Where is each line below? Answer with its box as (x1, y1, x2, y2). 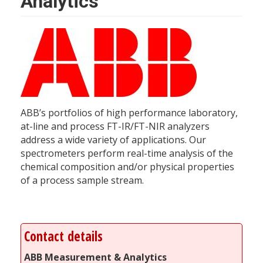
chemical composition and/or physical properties (21, 160, 234, 173)
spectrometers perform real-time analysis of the (21, 146, 233, 160)
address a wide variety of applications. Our (21, 133, 206, 146)
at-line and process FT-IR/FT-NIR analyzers (21, 119, 210, 133)
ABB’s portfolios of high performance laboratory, (21, 106, 238, 119)
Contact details (24, 227, 103, 245)
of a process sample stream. (21, 173, 144, 187)
